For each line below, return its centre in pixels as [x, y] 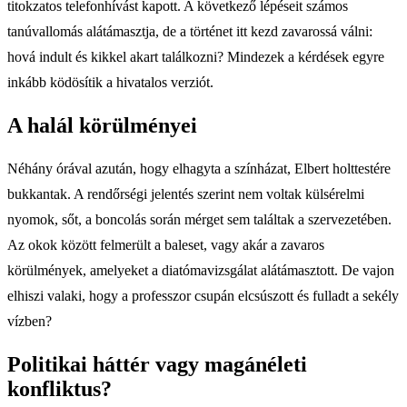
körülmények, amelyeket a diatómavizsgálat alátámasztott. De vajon [201, 271]
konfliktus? [60, 388]
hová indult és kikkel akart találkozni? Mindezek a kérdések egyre [196, 57]
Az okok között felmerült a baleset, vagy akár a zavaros [166, 245]
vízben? [30, 322]
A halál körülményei [102, 126]
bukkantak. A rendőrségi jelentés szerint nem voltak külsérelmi [186, 194]
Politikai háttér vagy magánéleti [157, 364]
